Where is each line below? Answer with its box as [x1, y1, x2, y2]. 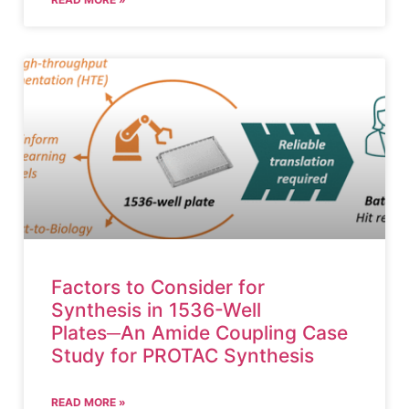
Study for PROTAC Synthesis [51, 344, 314, 367]
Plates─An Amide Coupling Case [51, 321, 348, 344]
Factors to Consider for [51, 276, 265, 299]
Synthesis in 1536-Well [51, 299, 261, 321]
